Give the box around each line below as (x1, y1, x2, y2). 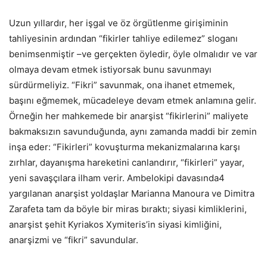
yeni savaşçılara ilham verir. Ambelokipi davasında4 (9, 172, 225, 184)
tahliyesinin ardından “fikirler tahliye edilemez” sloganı (9, 33, 238, 45)
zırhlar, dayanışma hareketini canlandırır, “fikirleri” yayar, (9, 157, 244, 169)
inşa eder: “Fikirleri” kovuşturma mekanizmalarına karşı (9, 141, 240, 153)
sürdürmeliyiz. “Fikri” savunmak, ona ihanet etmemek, (9, 79, 235, 91)
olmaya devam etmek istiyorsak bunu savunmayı (9, 64, 212, 76)
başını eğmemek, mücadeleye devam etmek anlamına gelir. (9, 95, 256, 107)
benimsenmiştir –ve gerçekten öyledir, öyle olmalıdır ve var (9, 48, 257, 60)
